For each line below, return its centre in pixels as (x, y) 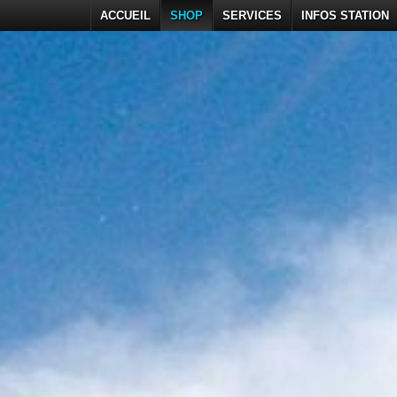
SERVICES (252, 16)
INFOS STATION (345, 16)
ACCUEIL (125, 16)
